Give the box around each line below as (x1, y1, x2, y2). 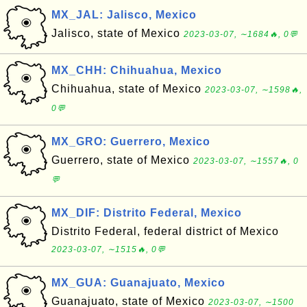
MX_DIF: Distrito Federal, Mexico (51, 207, 242, 219)
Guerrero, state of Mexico (51, 154, 193, 166)
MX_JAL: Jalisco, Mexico (51, 9, 197, 21)
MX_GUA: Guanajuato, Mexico (51, 277, 225, 288)
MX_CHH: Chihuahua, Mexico (51, 64, 222, 76)
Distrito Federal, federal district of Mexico (51, 225, 279, 237)
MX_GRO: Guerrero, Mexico (51, 136, 210, 147)
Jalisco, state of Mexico (51, 27, 184, 39)
